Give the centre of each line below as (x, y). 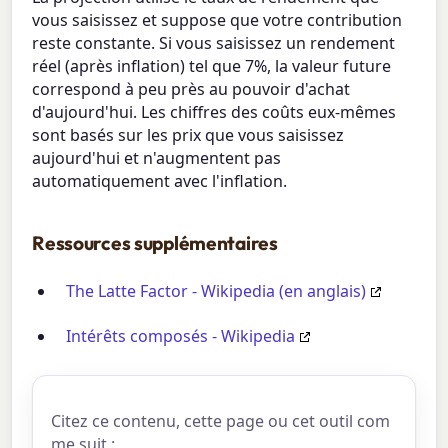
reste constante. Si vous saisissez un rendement (214, 42)
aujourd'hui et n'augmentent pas (157, 157)
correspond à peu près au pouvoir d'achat (191, 88)
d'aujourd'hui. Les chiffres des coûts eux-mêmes (214, 111)
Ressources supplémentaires (155, 242)
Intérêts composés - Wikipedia (181, 335)
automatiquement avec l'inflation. (160, 180)
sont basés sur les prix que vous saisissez (188, 134)
